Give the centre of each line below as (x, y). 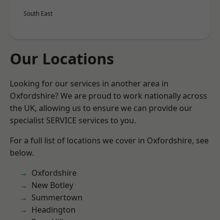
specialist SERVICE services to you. (73, 120)
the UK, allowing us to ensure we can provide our (101, 108)
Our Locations (62, 58)
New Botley (52, 185)
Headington (54, 210)
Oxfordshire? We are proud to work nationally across (109, 96)
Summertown (57, 197)
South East (38, 14)
